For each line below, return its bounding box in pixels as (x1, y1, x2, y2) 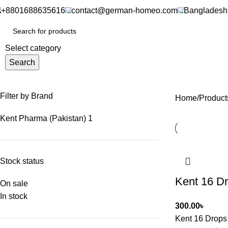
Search (9, 58, 35, 67)
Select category (5, 44, 61, 52)
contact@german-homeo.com (71, 6, 178, 15)
